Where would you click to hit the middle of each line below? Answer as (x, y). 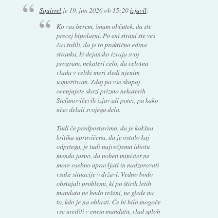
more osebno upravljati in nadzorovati (108, 165)
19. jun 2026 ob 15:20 (99, 10)
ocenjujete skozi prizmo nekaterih (101, 91)
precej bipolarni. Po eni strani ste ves (106, 36)
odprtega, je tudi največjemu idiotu (103, 146)
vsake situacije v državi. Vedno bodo (104, 174)
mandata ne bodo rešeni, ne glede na (105, 193)
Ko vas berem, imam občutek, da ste (104, 26)
